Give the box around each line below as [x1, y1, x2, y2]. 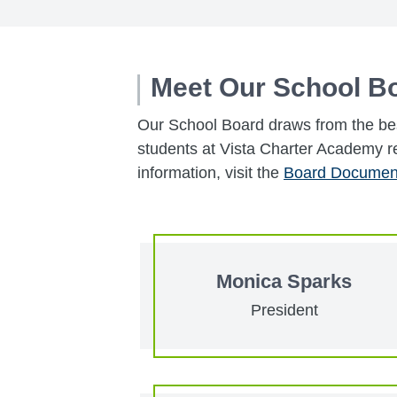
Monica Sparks [216, 269, 352, 292]
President [250, 300, 318, 319]
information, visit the [137, 163, 284, 182]
